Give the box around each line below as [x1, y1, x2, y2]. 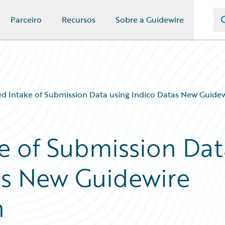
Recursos [62, 14, 95, 26]
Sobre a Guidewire [116, 14, 184, 26]
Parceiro [11, 14, 42, 26]
